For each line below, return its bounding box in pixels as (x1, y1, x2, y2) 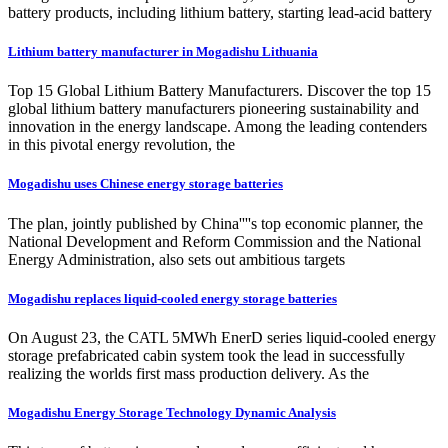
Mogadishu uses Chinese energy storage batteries (8, 176, 283, 192)
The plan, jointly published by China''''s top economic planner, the (8, 214, 423, 232)
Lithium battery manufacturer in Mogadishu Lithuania (8, 44, 318, 60)
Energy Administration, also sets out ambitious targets (8, 250, 345, 268)
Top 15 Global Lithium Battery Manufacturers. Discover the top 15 (8, 82, 431, 100)
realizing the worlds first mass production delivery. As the (8, 364, 369, 382)
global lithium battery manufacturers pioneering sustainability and (8, 100, 419, 118)
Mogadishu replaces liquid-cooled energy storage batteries (8, 290, 337, 306)
